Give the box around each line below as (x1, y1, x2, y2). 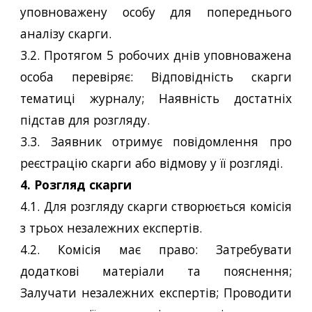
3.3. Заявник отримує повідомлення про (20, 133, 292, 150)
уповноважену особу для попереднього (20, 3, 292, 20)
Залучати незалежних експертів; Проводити (20, 284, 292, 301)
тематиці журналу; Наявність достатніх (20, 90, 292, 107)
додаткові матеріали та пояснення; (20, 263, 292, 279)
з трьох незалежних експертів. (20, 219, 203, 236)
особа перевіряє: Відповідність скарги (20, 68, 292, 85)
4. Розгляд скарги (20, 176, 132, 193)
